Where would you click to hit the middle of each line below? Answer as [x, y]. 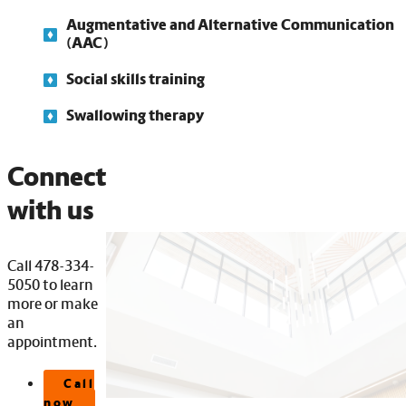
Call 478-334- [51, 266]
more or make [53, 304]
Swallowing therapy [135, 116]
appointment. [53, 343]
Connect [57, 178]
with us [51, 211]
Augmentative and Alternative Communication [230, 25]
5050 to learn [50, 285]
